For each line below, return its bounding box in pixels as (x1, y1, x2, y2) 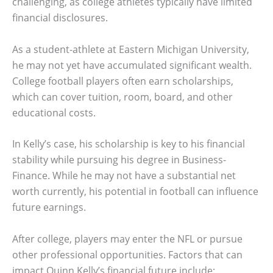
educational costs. (12, 105, 96, 119)
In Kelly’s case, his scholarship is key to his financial (12, 137, 245, 151)
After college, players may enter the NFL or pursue (12, 232, 243, 246)
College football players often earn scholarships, (12, 74, 233, 88)
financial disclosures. (12, 11, 108, 25)
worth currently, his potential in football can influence (12, 185, 258, 199)
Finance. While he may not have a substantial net (12, 169, 236, 183)
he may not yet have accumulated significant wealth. (12, 58, 252, 72)
